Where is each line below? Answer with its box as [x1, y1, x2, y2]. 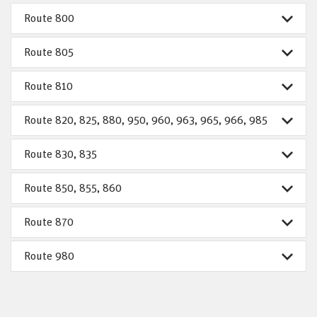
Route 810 [24, 79, 73, 93]
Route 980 [24, 248, 74, 263]
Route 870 [24, 214, 74, 229]
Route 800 [24, 11, 74, 25]
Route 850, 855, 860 [24, 180, 122, 195]
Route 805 [24, 45, 74, 59]
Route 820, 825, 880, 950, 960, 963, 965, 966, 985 [24, 113, 267, 127]
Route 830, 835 [24, 146, 97, 161]
